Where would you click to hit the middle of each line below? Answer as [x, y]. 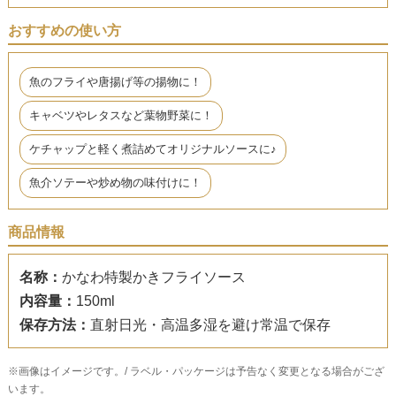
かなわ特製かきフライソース [153, 277]
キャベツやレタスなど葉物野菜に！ [121, 115]
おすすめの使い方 [64, 30]
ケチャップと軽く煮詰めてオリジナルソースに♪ [152, 148]
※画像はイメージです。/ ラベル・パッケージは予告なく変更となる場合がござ [196, 371]
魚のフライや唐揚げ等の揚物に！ [115, 81]
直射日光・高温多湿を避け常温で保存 [210, 324]
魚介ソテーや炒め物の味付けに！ [115, 182]
